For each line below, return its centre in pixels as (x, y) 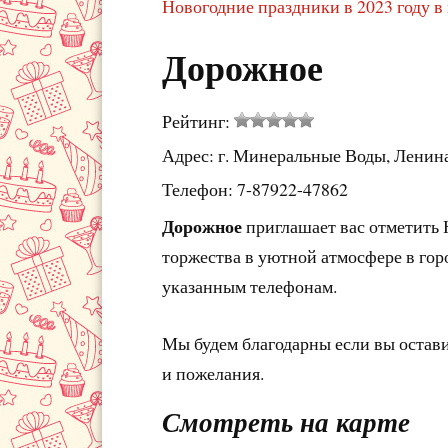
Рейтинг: (198, 120)
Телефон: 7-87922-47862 (255, 188)
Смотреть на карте (286, 421)
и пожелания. (213, 372)
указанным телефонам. (249, 285)
